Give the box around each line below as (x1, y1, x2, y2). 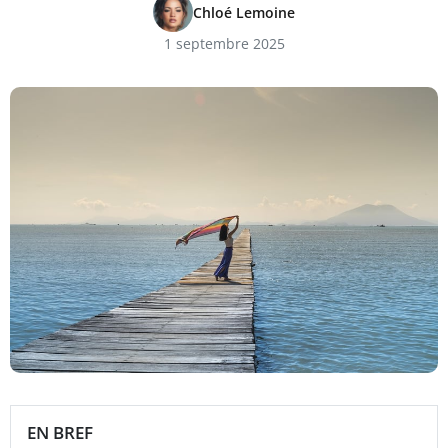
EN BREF (27, 420, 93, 444)
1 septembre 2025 (163, 34, 285, 53)
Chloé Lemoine (193, 2, 295, 22)
